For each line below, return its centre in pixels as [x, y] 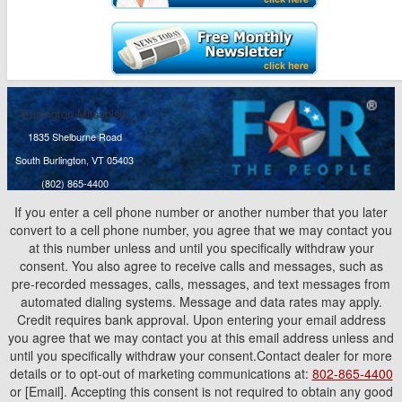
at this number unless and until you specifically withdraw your [201, 248]
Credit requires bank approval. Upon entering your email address [201, 319]
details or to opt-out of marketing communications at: [161, 373]
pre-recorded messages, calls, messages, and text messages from [201, 284]
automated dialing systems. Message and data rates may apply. [201, 301]
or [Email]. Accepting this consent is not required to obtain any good [201, 391]
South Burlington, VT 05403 [74, 160]
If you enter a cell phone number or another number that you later [201, 212]
